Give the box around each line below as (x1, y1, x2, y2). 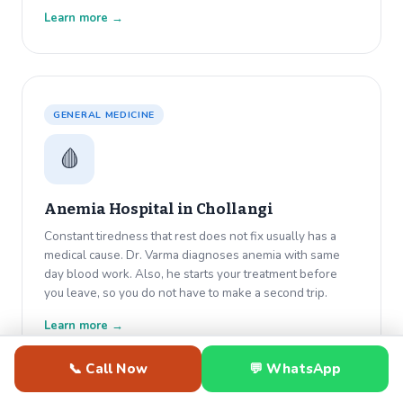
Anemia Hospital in (44, 200, 196, 219)
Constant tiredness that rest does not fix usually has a (44, 228, 336, 246)
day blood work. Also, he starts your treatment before (44, 265, 337, 283)
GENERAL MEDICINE (53, 108, 156, 122)
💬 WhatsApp (248, 360, 342, 378)
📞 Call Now (68, 360, 148, 378)
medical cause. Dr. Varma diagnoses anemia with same (44, 246, 340, 264)
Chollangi (195, 200, 273, 219)
